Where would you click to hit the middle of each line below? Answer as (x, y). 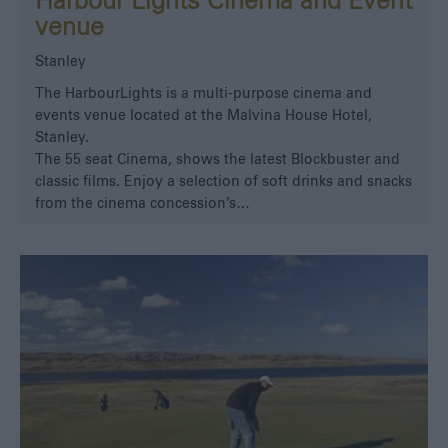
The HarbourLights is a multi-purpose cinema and (203, 93)
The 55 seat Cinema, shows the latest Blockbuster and (217, 159)
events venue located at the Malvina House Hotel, (203, 115)
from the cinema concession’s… (142, 203)
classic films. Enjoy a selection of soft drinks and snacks (223, 181)
